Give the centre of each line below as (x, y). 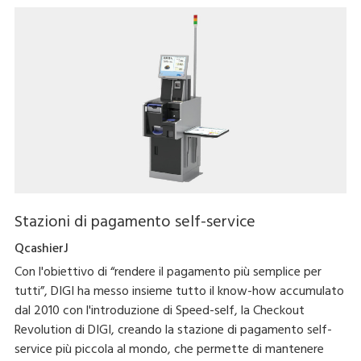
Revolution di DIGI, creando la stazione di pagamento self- (173, 331)
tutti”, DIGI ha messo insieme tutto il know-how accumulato (179, 292)
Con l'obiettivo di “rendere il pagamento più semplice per (168, 273)
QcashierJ (41, 249)
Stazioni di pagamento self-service (135, 223)
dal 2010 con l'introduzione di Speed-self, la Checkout (159, 311)
